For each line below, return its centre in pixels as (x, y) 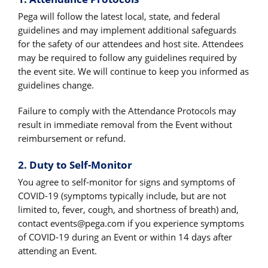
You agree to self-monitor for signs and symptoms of (127, 182)
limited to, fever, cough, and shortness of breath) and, (128, 210)
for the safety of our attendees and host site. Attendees (131, 43)
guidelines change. (56, 85)
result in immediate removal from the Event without (125, 124)
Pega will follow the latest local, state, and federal (119, 16)
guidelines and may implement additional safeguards (127, 30)
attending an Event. (57, 251)
